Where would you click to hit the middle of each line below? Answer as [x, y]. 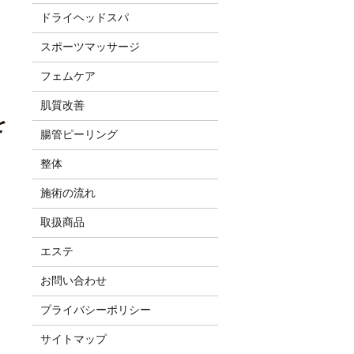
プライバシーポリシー [95, 310]
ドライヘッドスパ [84, 17]
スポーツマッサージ [90, 47]
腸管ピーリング [79, 134]
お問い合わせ [73, 281]
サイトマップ [73, 339]
